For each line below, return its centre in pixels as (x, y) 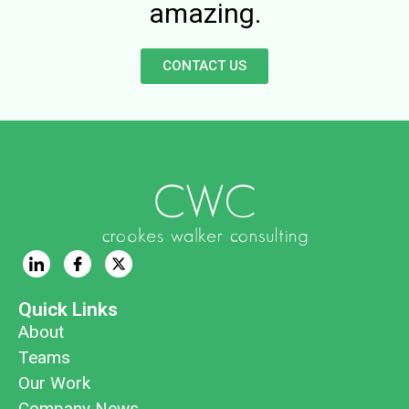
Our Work (54, 383)
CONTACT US (204, 65)
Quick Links (68, 309)
